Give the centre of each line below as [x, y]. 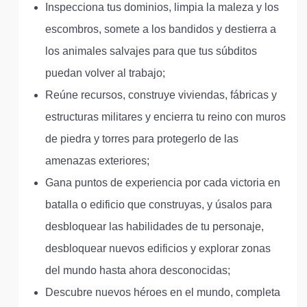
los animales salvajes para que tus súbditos [151, 51]
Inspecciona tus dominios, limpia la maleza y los [162, 7]
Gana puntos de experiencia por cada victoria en [163, 183]
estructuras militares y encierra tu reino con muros [165, 117]
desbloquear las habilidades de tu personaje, [155, 226]
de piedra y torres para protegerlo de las [142, 139]
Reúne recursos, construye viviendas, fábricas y [161, 95]
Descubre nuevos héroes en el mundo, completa [163, 292]
